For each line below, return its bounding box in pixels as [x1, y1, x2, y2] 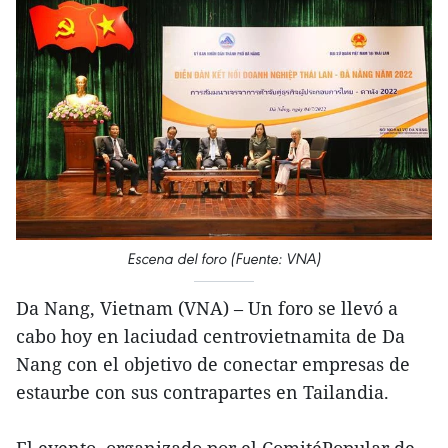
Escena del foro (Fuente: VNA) [127, 249, 321, 269]
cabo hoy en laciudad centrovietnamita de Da [16, 324, 405, 349]
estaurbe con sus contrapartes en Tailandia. [16, 380, 389, 405]
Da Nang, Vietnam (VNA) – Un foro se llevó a [16, 296, 398, 321]
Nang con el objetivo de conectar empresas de [16, 352, 410, 377]
